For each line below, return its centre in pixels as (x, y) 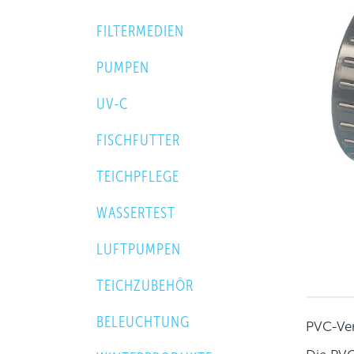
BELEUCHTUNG (143, 322)
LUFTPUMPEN (139, 249)
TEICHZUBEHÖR (145, 285)
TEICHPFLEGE (138, 176)
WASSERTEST (136, 213)
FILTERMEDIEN (140, 31)
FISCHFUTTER (138, 140)
